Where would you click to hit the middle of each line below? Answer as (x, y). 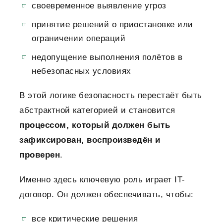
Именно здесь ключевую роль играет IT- (102, 180)
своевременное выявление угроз (99, 6)
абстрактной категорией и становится (97, 111)
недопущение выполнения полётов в (107, 57)
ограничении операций (79, 39)
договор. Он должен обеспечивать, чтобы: (107, 195)
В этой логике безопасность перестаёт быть (111, 96)
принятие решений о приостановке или (112, 25)
